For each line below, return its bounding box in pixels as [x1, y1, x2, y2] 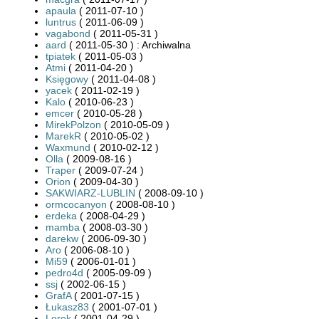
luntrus [46, 16, 76, 28]
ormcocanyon [46, 198, 107, 210]
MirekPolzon [46, 118, 101, 130]
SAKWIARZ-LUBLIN [46, 187, 135, 199]
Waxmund [46, 141, 90, 153]
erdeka [46, 209, 77, 221]
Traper [46, 164, 75, 176]
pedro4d [46, 266, 83, 278]
